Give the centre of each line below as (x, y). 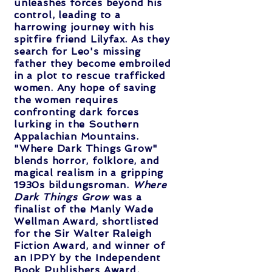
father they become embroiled (93, 64)
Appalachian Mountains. (76, 137)
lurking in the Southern (76, 124)
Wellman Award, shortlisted (87, 222)
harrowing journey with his (84, 27)
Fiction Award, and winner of (90, 246)
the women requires (66, 100)
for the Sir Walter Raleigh (83, 234)
